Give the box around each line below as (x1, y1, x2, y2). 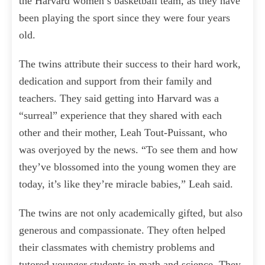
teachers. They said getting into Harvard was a (19, 92, 219, 105)
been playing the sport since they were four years (19, 12, 230, 24)
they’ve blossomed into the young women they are (19, 161, 236, 173)
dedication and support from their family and (19, 75, 212, 88)
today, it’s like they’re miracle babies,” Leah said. (19, 178, 233, 190)
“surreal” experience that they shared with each (19, 109, 222, 122)
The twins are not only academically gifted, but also (19, 207, 243, 219)
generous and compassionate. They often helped (19, 224, 225, 237)
